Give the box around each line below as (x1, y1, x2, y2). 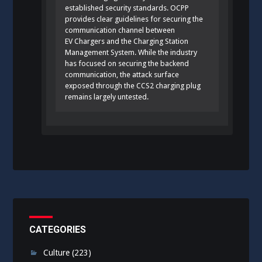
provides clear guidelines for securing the (65, 15, 204, 24)
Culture (43, 248, 70, 258)
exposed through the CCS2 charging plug (65, 81, 201, 91)
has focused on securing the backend (65, 59, 189, 68)
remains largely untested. (65, 92, 149, 102)
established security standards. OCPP (65, 4, 189, 13)
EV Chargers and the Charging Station (65, 37, 189, 46)
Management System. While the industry (65, 48, 198, 57)
